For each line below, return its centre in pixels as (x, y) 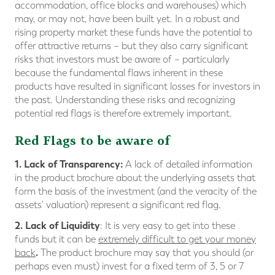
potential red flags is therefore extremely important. (123, 114)
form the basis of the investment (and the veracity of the (136, 192)
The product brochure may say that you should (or (147, 253)
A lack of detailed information (189, 165)
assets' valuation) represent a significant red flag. (118, 205)
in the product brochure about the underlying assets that (135, 178)
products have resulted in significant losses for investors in (137, 87)
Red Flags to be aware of (92, 141)
